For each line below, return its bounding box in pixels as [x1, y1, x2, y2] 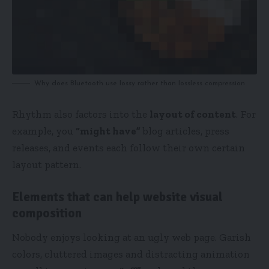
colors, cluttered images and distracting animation [12, 248, 250, 261]
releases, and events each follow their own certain [12, 141, 245, 154]
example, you [12, 124, 76, 137]
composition [12, 205, 82, 221]
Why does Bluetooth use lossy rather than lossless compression [34, 79, 245, 87]
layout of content [150, 107, 236, 120]
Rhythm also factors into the [12, 107, 150, 120]
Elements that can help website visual [12, 189, 223, 205]
